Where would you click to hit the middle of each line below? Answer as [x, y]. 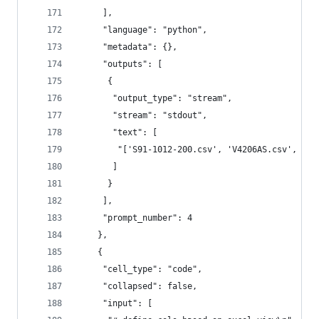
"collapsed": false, [137, 286]
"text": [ [117, 132]
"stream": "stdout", [142, 115]
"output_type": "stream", [155, 98]
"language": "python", [142, 30]
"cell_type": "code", [140, 269]
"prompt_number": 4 [135, 218]
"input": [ [115, 303]
